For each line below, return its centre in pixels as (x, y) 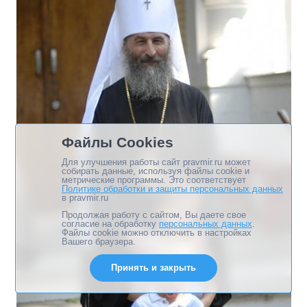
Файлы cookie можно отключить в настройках (157, 233)
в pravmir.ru (85, 198)
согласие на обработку (110, 224)
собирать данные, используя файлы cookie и (156, 171)
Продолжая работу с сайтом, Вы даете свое (154, 215)
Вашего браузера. (99, 242)
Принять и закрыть (153, 268)
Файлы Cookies (118, 142)
